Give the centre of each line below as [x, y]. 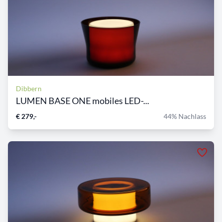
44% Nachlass [185, 116]
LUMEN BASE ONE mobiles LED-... [83, 101]
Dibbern [29, 89]
